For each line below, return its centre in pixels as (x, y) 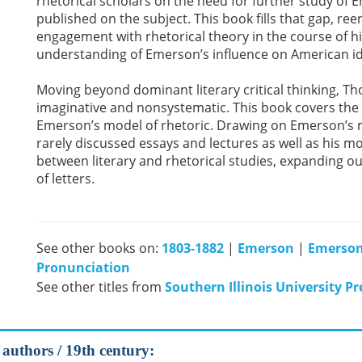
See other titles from (101, 287)
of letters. (65, 179)
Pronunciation (83, 267)
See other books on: (99, 248)
